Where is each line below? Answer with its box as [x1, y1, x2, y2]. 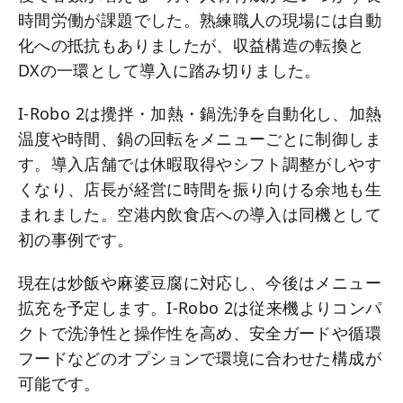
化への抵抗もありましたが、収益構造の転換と [18, 33, 365, 56]
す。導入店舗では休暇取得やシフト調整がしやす [18, 152, 381, 175]
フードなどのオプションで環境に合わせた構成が [18, 346, 381, 369]
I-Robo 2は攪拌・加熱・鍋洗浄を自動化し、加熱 [18, 102, 382, 124]
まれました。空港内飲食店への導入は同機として [18, 202, 381, 225]
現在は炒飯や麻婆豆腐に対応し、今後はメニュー [18, 271, 381, 293]
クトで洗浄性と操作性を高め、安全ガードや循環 [18, 321, 381, 344]
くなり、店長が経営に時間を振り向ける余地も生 [18, 177, 381, 200]
